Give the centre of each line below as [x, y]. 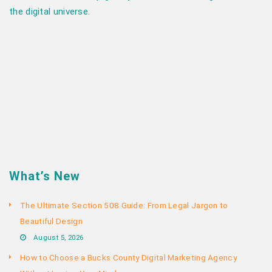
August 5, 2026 [59, 237]
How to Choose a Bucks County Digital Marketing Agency [128, 257]
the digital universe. [50, 11]
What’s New [45, 176]
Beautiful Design [51, 221]
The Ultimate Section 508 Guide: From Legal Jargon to [124, 205]
